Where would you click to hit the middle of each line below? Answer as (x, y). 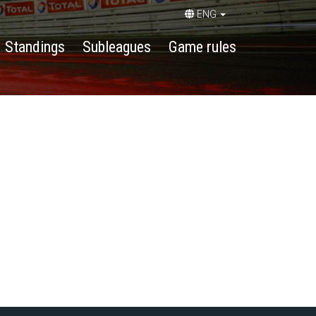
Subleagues (117, 47)
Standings (35, 47)
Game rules (202, 47)
